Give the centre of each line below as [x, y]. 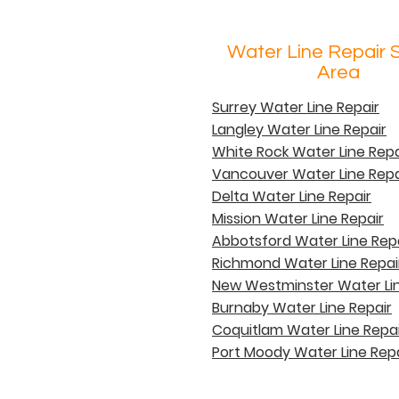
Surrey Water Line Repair [296, 107]
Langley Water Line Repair [299, 129]
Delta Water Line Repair [292, 196]
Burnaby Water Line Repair [302, 307]
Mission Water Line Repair [298, 218]
